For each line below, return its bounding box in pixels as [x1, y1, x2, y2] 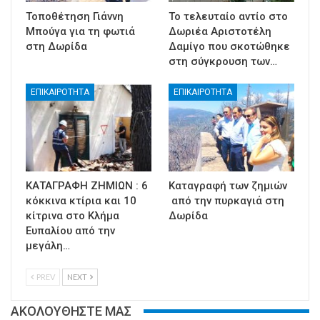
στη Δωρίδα [26, 39, 87, 53]
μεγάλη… [26, 239, 70, 252]
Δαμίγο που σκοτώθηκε [169, 39, 290, 53]
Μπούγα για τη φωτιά [26, 24, 135, 38]
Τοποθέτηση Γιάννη [26, 9, 124, 23]
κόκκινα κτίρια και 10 [26, 194, 136, 207]
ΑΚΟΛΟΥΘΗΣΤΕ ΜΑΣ [11, 303, 131, 319]
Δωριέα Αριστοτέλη [169, 24, 271, 38]
